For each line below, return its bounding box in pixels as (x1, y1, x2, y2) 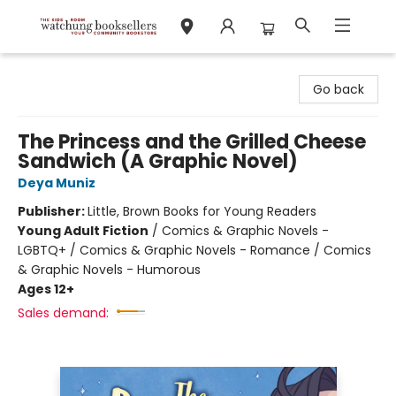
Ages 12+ (18, 280, 74, 298)
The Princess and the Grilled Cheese (18, 128, 366, 156)
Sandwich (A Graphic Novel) (18, 148, 298, 175)
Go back (313, 80, 364, 98)
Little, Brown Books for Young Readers (88, 202, 316, 220)
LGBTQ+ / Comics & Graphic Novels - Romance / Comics (18, 241, 371, 259)
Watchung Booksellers (13, 61, 149, 79)
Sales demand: (18, 304, 109, 322)
